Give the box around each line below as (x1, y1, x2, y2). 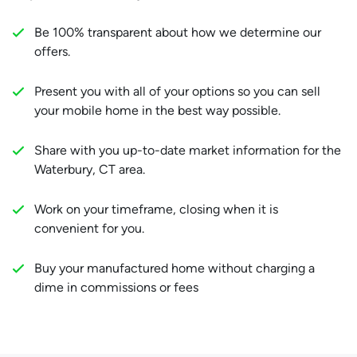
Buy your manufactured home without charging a (34, 261, 315, 277)
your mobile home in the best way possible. (34, 103, 280, 119)
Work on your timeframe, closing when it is (34, 202, 278, 218)
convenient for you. (34, 221, 144, 237)
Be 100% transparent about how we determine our (34, 25, 321, 41)
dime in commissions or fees (34, 280, 198, 296)
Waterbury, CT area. (34, 162, 145, 178)
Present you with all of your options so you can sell (34, 84, 320, 100)
